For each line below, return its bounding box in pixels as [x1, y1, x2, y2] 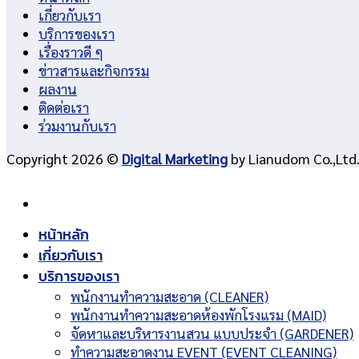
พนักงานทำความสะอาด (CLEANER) [71, 286, 268, 305]
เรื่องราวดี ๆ [38, 42, 103, 62]
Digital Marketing [122, 148, 228, 167]
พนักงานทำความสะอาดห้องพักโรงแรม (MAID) [71, 305, 326, 324]
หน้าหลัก [38, 224, 89, 245]
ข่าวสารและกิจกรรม [38, 61, 149, 80]
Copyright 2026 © [6, 148, 122, 167]
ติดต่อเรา [38, 98, 89, 117]
